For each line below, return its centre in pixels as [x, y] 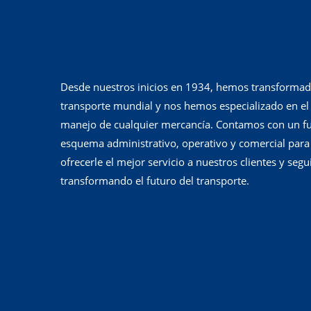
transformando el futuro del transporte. [155, 180]
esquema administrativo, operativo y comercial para [185, 143]
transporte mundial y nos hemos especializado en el [185, 105]
